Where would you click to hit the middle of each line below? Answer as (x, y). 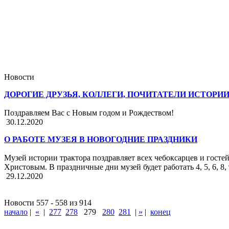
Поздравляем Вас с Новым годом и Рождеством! (89, 113)
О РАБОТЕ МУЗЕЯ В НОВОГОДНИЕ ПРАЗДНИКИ (101, 139)
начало (16, 212)
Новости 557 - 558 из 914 (48, 203)
